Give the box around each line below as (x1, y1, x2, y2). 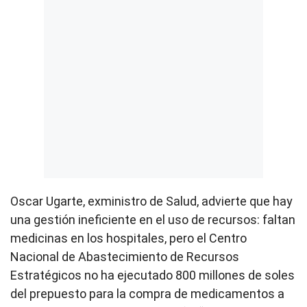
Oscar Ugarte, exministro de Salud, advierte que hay (10, 194, 293, 209)
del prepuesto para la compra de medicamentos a (10, 286, 284, 302)
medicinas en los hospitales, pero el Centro (10, 231, 247, 246)
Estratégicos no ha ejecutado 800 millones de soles (10, 268, 295, 283)
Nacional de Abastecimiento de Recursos (10, 249, 239, 265)
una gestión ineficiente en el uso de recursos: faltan (10, 212, 295, 228)
